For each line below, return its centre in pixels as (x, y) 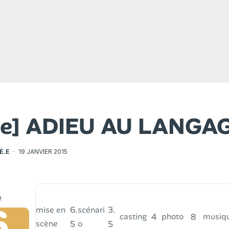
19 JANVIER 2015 (43, 152)
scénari (91, 210)
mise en (51, 210)
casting (133, 217)
